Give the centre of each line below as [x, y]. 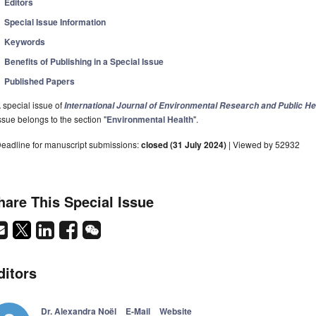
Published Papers [40, 81]
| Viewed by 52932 [263, 145]
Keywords [25, 42]
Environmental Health [150, 120]
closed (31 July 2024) [184, 145]
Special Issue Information [55, 22]
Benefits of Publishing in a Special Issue [84, 62]
